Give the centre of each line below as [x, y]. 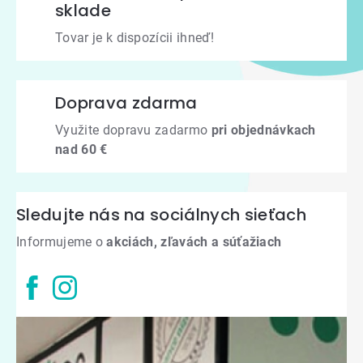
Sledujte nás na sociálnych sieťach [161, 215]
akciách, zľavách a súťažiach [194, 242]
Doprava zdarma [126, 103]
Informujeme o [62, 242]
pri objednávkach [263, 130]
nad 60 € [81, 150]
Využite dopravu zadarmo [133, 130]
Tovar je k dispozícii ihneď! [135, 38]
